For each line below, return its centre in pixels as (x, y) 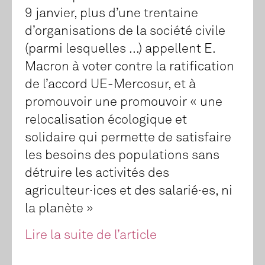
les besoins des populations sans (122, 156)
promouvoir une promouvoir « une (124, 103)
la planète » (59, 209)
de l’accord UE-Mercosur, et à (110, 85)
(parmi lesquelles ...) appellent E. (120, 49)
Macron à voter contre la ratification (130, 67)
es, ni (217, 191)
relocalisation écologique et (106, 120)
